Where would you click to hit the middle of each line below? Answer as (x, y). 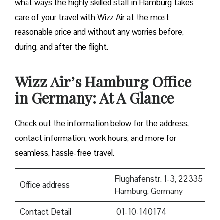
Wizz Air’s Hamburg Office (103, 82)
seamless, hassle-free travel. (65, 153)
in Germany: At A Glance (94, 98)
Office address (44, 185)
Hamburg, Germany (148, 191)
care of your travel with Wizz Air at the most (92, 17)
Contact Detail (45, 212)
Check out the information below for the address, (102, 124)
